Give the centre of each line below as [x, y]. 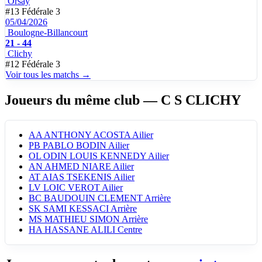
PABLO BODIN [75, 145]
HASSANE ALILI [80, 229]
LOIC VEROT [72, 187]
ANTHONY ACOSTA [87, 135]
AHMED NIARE [78, 166]
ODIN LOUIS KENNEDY [95, 156]
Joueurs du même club [74, 100]
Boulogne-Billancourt [48, 33]
